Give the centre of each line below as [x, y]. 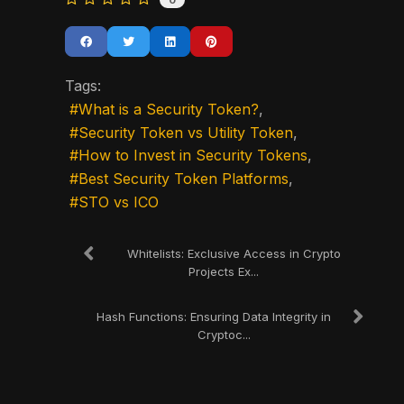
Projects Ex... [224, 271]
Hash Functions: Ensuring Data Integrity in [213, 316]
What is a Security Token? [169, 110]
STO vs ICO [119, 202]
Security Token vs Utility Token [186, 132]
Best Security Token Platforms [184, 178]
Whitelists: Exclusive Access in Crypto [234, 253]
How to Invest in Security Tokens [193, 156]
